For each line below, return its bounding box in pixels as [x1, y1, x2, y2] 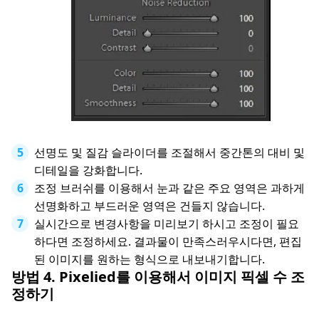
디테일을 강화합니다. [34, 162, 142, 179]
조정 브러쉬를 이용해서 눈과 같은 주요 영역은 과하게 [34, 180, 305, 197]
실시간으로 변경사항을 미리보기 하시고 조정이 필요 [34, 216, 299, 232]
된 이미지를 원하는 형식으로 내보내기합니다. [34, 251, 265, 268]
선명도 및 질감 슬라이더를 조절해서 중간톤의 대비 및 [34, 145, 305, 161]
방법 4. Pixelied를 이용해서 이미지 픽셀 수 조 [11, 267, 305, 287]
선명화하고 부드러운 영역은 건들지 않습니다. [34, 198, 265, 214]
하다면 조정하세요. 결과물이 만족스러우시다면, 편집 [34, 234, 302, 250]
